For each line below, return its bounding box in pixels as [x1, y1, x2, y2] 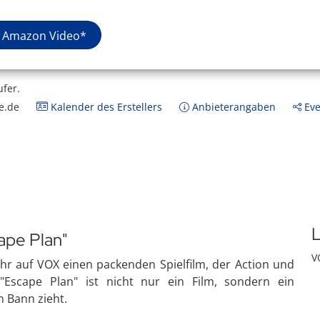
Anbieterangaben [189, 100, 276, 114]
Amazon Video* [2, 27, 86, 44]
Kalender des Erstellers [48, 100, 162, 114]
